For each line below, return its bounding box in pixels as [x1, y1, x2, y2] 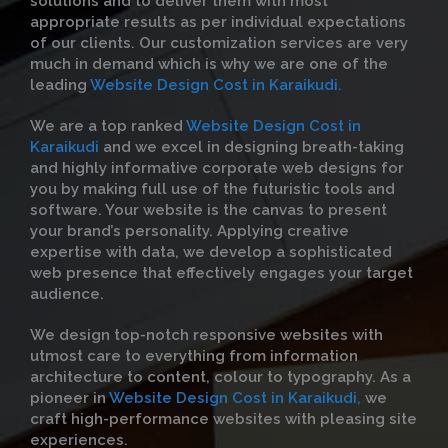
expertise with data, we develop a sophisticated [30, 243, 392, 261]
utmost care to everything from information [30, 347, 358, 365]
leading [30, 76, 90, 94]
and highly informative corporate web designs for [30, 159, 404, 177]
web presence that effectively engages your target [30, 264, 413, 282]
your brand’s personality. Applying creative [30, 222, 349, 240]
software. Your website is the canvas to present [30, 201, 387, 219]
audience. [30, 285, 104, 303]
